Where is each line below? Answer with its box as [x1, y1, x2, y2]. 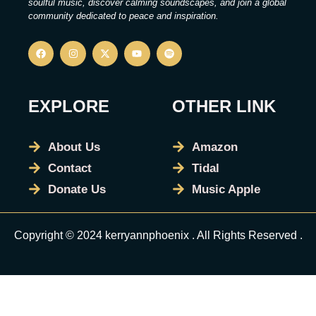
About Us [47, 140, 100, 154]
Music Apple [191, 182, 260, 196]
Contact [47, 161, 92, 175]
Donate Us [47, 182, 106, 196]
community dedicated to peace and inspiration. [28, 11, 219, 22]
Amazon [191, 140, 238, 154]
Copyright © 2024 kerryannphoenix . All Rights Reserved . [13, 229, 303, 241]
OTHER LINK [172, 96, 276, 116]
